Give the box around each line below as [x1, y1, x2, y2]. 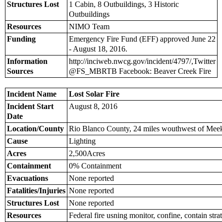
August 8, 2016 [69, 102, 117, 111]
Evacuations [7, 173, 48, 182]
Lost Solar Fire [69, 89, 119, 98]
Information [7, 56, 48, 65]
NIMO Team [69, 22, 110, 31]
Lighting [69, 136, 96, 145]
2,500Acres [69, 149, 105, 158]
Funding [7, 34, 36, 43]
